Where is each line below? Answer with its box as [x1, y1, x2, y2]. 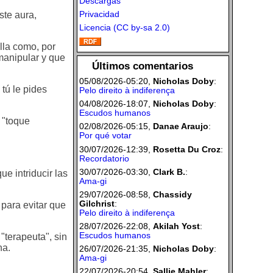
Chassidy [152, 189, 192, 199]
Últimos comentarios [92, 60, 194, 73]
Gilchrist [79, 198, 115, 208]
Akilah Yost [152, 221, 200, 232]
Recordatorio [79, 153, 129, 163]
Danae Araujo [152, 121, 208, 132]
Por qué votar [79, 130, 132, 141]
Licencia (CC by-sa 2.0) [79, 23, 170, 33]
